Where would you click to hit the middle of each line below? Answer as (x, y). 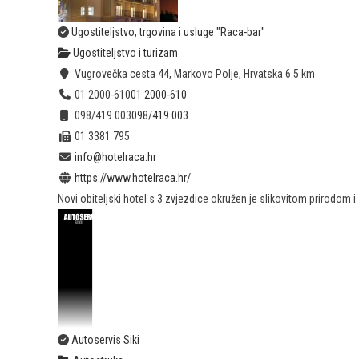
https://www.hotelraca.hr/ (132, 178)
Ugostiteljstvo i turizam (124, 53)
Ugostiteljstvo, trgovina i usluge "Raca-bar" (168, 32)
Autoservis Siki (105, 340)
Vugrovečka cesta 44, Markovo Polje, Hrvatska (177, 74)
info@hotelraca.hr (115, 157)
